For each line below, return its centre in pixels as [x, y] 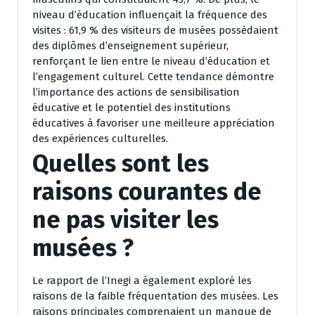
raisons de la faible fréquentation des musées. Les [155, 296]
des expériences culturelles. [100, 138]
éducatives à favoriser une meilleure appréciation [154, 123]
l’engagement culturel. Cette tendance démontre [153, 76]
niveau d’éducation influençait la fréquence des [150, 14]
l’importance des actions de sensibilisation [136, 92]
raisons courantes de [147, 191]
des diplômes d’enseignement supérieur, [130, 45]
